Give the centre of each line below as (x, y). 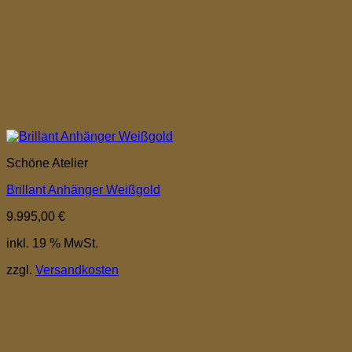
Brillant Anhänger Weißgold (83, 189)
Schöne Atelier (47, 163)
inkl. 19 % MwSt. (52, 243)
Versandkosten (77, 269)
